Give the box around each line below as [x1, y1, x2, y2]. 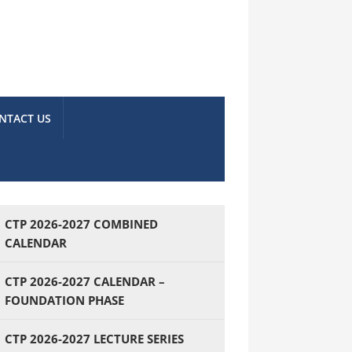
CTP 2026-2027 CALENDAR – [5, 273, 165, 289]
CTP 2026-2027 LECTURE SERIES [5, 331, 184, 346]
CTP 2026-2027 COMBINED [5, 216, 158, 232]
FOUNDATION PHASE [5, 292, 124, 308]
